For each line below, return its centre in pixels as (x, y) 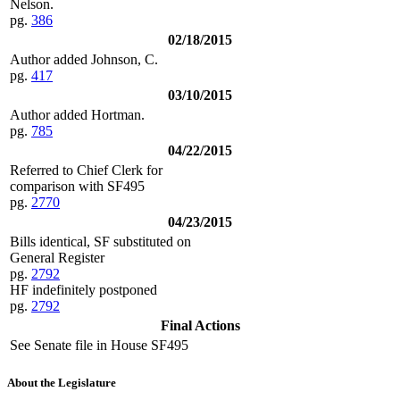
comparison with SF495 (77, 186)
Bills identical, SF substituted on (100, 241)
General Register (57, 257)
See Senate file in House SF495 (99, 345)
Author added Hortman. (77, 114)
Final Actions (200, 325)
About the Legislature (62, 383)
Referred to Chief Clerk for (86, 170)
